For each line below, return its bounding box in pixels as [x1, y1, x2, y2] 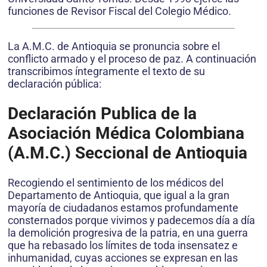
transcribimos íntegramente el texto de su [8, 64, 205, 77]
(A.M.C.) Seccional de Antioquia [8, 143, 247, 163]
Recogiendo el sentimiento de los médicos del [8, 176, 223, 190]
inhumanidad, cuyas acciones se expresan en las [8, 252, 238, 265]
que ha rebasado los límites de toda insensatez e [8, 239, 238, 252]
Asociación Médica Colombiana [8, 123, 244, 144]
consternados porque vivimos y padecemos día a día [8, 214, 255, 227]
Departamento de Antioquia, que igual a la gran [8, 189, 229, 202]
